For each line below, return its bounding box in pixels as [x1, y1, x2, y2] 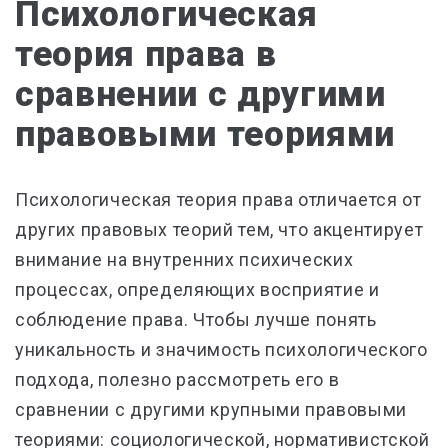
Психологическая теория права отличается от [15, 189, 422, 210]
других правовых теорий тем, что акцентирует [15, 219, 424, 240]
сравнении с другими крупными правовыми [15, 399, 408, 420]
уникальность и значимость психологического [15, 339, 428, 360]
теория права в [15, 34, 277, 75]
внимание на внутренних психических [15, 249, 354, 270]
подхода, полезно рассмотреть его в [15, 369, 340, 390]
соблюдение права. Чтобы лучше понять [15, 309, 377, 330]
